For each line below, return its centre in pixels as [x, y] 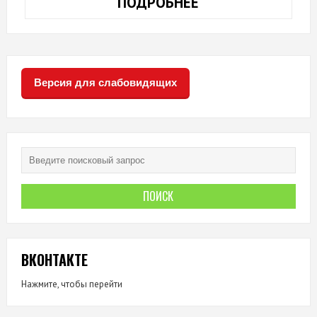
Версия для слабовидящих [105, 82]
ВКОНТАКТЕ [54, 259]
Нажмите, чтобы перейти [71, 284]
